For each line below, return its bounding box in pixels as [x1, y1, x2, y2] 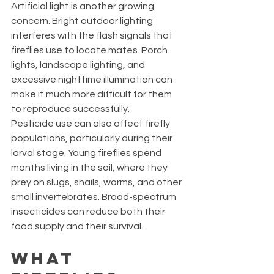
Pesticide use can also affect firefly [11, 118, 172, 128]
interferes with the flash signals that [11, 30, 175, 40]
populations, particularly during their [11, 133, 174, 143]
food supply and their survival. [11, 221, 143, 231]
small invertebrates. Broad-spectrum [11, 191, 178, 202]
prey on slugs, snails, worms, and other [11, 177, 183, 187]
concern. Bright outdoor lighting [11, 15, 155, 26]
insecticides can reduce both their [11, 206, 167, 217]
